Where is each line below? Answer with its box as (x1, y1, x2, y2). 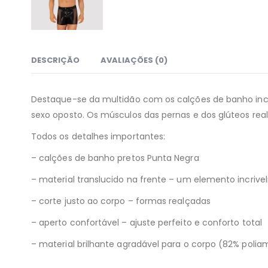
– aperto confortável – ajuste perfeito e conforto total (31, 217, 262, 229)
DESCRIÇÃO (31, 54, 80, 66)
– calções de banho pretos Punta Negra (31, 152, 199, 165)
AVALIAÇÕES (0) (100, 54, 167, 66)
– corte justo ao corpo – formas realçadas (31, 195, 211, 208)
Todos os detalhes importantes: (31, 130, 166, 143)
